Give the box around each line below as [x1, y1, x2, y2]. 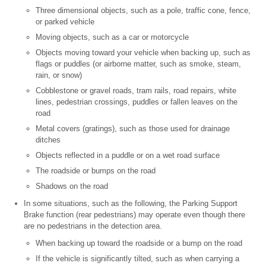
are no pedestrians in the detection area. [24, 221, 162, 231]
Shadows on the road [36, 182, 108, 191]
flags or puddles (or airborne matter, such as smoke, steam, [36, 59, 241, 69]
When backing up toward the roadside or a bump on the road [36, 239, 242, 248]
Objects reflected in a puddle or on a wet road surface [36, 151, 220, 160]
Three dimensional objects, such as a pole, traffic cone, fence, [36, 6, 251, 15]
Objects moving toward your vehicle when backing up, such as [36, 48, 251, 58]
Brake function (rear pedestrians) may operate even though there [24, 210, 245, 220]
